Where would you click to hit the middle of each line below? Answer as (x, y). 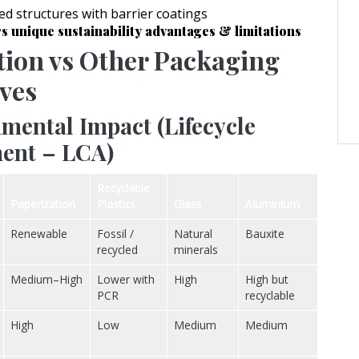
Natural (193, 234)
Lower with (126, 280)
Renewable (39, 234)
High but (267, 280)
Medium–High (46, 280)
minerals (196, 250)
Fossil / (115, 234)
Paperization (43, 204)
